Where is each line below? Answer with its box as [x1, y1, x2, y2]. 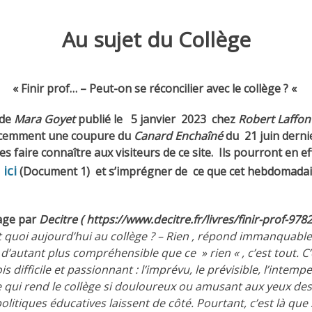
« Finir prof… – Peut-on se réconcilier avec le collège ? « [13, 81, 299, 97]
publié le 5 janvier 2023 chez [75, 111, 238, 127]
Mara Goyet [14, 111, 75, 127]
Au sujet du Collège [61, 25, 251, 54]
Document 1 [23, 164, 86, 180]
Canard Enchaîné [134, 128, 223, 144]
